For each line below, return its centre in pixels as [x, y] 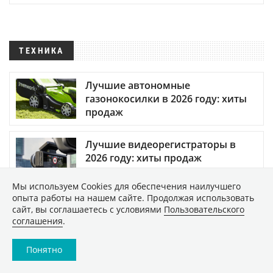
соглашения [37, 221]
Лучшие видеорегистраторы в [161, 145]
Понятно [44, 250]
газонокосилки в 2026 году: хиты [166, 98]
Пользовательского [204, 209]
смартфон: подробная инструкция [169, 228]
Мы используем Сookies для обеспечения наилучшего [126, 186]
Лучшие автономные [138, 85]
